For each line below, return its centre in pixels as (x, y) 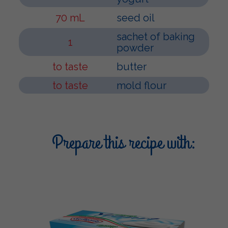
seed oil (136, 18)
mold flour (141, 85)
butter (132, 67)
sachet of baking (156, 37)
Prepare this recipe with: (124, 143)
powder (135, 48)
